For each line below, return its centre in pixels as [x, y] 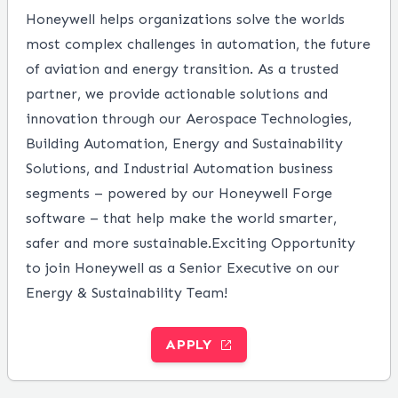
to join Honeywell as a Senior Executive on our [183, 268]
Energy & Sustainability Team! [127, 293]
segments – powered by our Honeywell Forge [179, 193]
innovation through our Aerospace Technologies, [189, 119]
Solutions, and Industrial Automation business [179, 168]
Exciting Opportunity [283, 243]
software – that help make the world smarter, [181, 218]
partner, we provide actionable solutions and [177, 94]
